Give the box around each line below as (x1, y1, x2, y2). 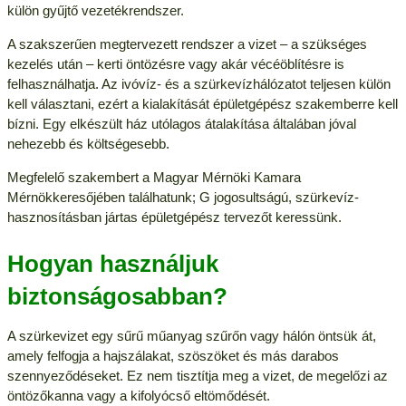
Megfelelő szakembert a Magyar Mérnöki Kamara (6, 169, 301, 185)
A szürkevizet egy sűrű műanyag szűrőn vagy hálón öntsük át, (6, 327, 376, 343)
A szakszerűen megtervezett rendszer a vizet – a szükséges (6, 35, 367, 52)
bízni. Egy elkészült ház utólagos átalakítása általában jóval (6, 115, 356, 131)
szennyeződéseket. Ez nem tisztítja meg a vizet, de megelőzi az (6, 367, 388, 383)
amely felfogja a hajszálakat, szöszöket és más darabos (6, 347, 339, 363)
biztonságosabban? (6, 282, 227, 310)
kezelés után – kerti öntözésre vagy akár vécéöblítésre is (6, 55, 344, 72)
